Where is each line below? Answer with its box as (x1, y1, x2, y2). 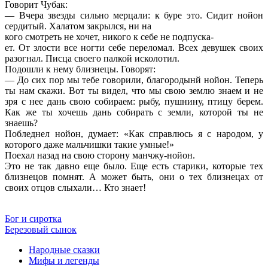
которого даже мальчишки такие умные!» (5, 139, 174, 150)
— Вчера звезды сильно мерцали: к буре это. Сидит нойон (5, 10, 263, 20)
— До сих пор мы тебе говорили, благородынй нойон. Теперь (5, 74, 263, 85)
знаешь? (5, 117, 38, 128)
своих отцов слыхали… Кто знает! (5, 182, 146, 193)
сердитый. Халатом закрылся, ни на (5, 20, 151, 31)
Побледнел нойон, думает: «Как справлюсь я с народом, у (5, 128, 263, 139)
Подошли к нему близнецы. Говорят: (5, 63, 156, 74)
